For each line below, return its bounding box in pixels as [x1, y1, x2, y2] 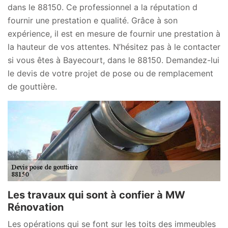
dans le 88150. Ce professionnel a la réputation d [8, 2, 197, 12]
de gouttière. [8, 81, 57, 92]
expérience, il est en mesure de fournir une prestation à [8, 28, 220, 39]
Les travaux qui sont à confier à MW [8, 189, 185, 202]
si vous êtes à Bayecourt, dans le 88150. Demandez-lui [8, 54, 219, 65]
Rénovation [8, 201, 64, 214]
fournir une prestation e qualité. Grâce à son [8, 15, 178, 25]
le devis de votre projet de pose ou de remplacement [8, 68, 213, 78]
